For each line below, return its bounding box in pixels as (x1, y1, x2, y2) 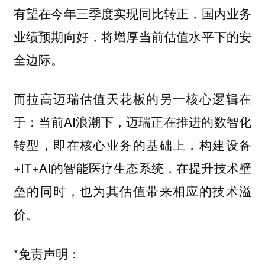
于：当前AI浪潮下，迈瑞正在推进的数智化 (13, 112, 252, 131)
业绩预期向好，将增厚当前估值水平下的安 (13, 27, 252, 45)
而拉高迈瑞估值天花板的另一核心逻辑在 (13, 89, 252, 108)
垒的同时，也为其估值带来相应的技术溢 (13, 182, 252, 200)
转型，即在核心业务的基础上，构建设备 (13, 135, 252, 154)
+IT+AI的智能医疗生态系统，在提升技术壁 (13, 159, 252, 177)
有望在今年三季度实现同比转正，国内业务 (13, 4, 252, 22)
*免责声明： (13, 244, 80, 262)
